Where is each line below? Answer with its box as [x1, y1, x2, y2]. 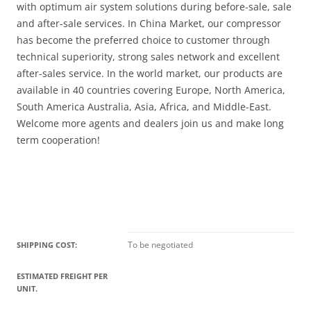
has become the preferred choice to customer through [17, 33, 270, 47]
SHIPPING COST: [17, 239, 77, 250]
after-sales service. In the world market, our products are [17, 67, 283, 80]
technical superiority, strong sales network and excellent [17, 50, 280, 63]
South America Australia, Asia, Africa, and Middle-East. [17, 100, 271, 113]
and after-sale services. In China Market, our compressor [17, 17, 281, 30]
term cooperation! [17, 133, 100, 146]
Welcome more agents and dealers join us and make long [17, 117, 284, 130]
